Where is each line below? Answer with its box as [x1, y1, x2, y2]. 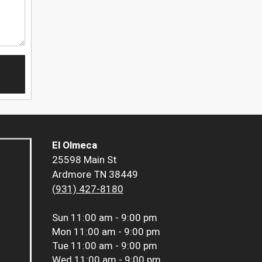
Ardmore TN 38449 [51, 168, 138, 181]
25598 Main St [51, 154, 117, 166]
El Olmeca [51, 139, 97, 151]
